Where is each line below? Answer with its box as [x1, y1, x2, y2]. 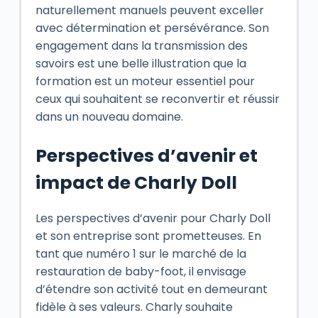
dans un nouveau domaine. [35, 109, 183, 125]
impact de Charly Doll [35, 170, 237, 195]
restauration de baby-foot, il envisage [35, 263, 246, 280]
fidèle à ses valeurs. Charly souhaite [35, 298, 233, 315]
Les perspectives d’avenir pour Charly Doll [35, 209, 270, 226]
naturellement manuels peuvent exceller [35, 2, 264, 18]
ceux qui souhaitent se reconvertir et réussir [35, 91, 280, 107]
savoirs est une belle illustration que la [35, 55, 246, 72]
